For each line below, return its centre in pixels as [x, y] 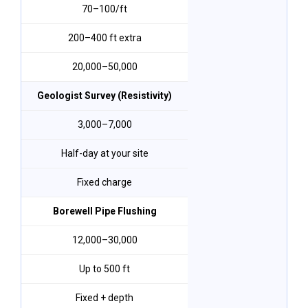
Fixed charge [104, 182]
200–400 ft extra [104, 38]
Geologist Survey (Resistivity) [104, 96]
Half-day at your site [104, 153]
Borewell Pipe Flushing [104, 211]
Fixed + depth [104, 298]
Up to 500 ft [104, 269]
